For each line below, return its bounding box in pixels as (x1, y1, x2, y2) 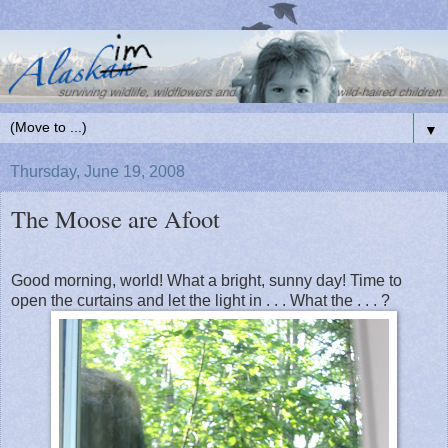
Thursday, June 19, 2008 (10, 162, 185, 180)
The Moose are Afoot (11, 201, 220, 235)
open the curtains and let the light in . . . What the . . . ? (11, 291, 390, 309)
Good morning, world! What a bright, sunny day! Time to (11, 271, 402, 289)
